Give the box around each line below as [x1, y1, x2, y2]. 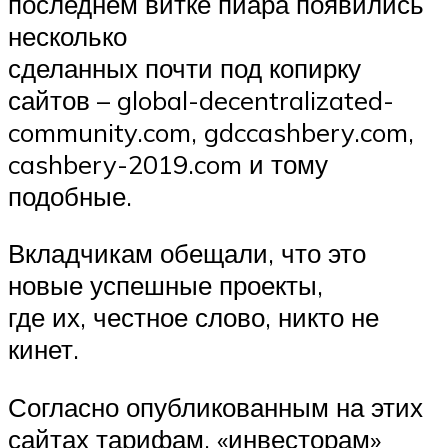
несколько [8, 19, 127, 52]
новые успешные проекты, [8, 269, 323, 302]
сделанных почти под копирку [8, 51, 361, 84]
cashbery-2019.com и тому [8, 147, 328, 180]
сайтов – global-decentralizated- [8, 83, 394, 116]
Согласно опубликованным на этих [8, 390, 423, 423]
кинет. [8, 333, 79, 366]
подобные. [8, 179, 132, 212]
